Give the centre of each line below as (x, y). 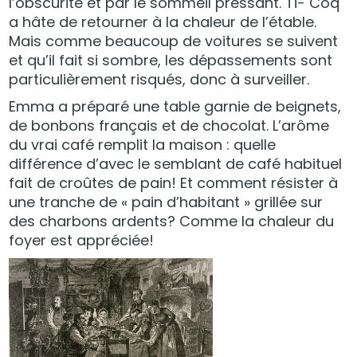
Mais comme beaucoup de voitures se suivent (174, 41)
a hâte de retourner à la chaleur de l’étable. (163, 22)
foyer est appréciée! (82, 240)
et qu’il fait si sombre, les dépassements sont (171, 60)
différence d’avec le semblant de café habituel (176, 163)
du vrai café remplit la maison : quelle (143, 144)
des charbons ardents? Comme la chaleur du (172, 221)
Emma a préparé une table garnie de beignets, (175, 106)
